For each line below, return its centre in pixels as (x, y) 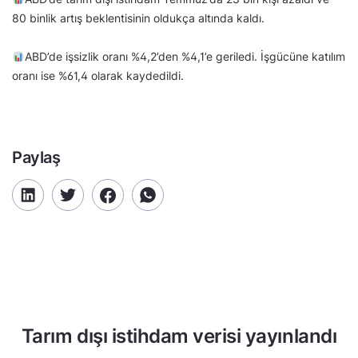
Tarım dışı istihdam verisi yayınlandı (179, 336)
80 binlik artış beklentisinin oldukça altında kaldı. (138, 18)
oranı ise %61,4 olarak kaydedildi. (98, 76)
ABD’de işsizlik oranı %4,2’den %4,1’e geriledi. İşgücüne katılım (185, 57)
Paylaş (36, 158)
